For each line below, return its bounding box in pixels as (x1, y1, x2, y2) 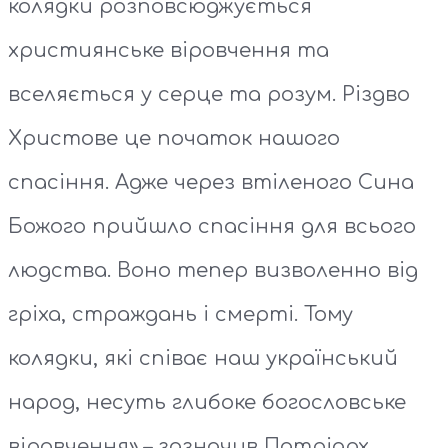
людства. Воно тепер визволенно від (8, 259, 418, 283)
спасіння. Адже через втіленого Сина (8, 171, 414, 195)
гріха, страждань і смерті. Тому (8, 303, 353, 327)
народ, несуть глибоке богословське (8, 391, 406, 415)
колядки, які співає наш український (8, 347, 398, 371)
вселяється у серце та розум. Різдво (8, 83, 410, 107)
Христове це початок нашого (8, 127, 340, 151)
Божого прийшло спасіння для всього (8, 215, 416, 239)
